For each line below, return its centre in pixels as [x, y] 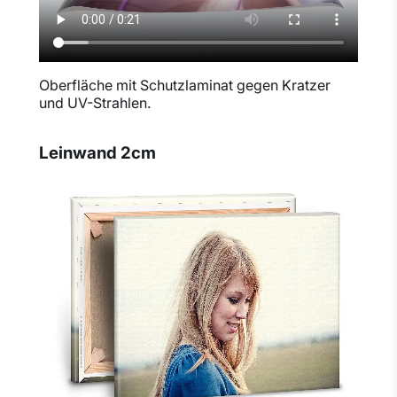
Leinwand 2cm [97, 152]
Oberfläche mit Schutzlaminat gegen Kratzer [185, 86]
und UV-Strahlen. [95, 103]
